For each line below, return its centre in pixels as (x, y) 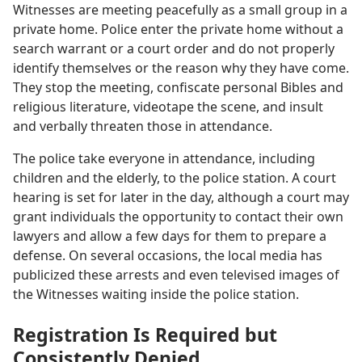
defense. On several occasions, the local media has (168, 256)
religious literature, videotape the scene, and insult (168, 107)
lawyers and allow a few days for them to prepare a (170, 236)
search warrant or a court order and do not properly (174, 49)
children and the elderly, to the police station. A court (175, 178)
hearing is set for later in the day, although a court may (181, 198)
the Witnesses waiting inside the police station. (156, 295)
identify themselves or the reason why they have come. (181, 68)
